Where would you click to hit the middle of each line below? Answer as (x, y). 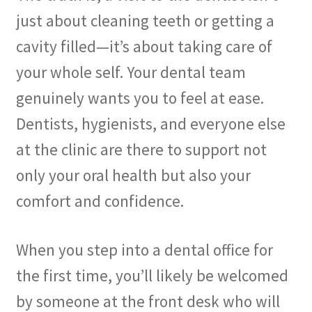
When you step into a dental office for (144, 249)
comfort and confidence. (100, 201)
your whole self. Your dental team (131, 72)
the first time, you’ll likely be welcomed (152, 275)
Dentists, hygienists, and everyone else (150, 124)
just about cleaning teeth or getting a (145, 21)
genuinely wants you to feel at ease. (140, 98)
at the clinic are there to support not (141, 150)
